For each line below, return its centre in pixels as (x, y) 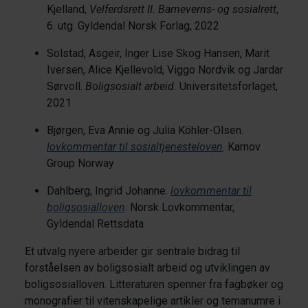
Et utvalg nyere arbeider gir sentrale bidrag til (132, 251)
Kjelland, (68, 9)
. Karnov (242, 146)
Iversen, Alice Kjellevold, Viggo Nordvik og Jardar (165, 69)
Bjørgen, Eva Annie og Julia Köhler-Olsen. (145, 130)
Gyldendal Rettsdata (95, 223)
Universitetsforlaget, (227, 86)
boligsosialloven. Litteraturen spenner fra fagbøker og (154, 284)
